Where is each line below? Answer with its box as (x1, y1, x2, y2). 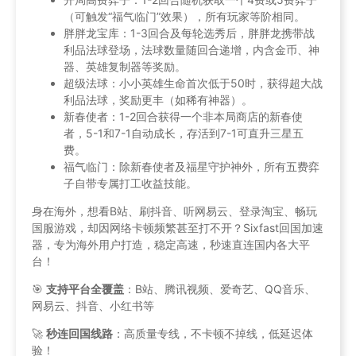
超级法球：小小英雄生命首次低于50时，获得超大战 (64, 75, 323, 90)
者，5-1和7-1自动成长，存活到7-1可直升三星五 (64, 126, 304, 140)
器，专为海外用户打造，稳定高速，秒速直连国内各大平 (32, 237, 310, 251)
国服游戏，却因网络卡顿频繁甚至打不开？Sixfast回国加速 (32, 220, 323, 234)
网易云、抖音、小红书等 (32, 298, 154, 312)
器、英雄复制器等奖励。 (64, 59, 186, 73)
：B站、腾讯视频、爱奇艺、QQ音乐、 (124, 281, 315, 296)
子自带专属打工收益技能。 (64, 176, 197, 190)
